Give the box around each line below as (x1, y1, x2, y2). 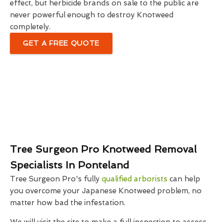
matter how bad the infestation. (10, 198, 125, 208)
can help (167, 174, 200, 184)
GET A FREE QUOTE (23, 39, 100, 48)
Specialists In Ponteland (10, 159, 129, 171)
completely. (10, 22, 51, 32)
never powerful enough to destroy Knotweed (10, 10, 173, 20)
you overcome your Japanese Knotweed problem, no (10, 186, 202, 196)
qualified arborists (102, 174, 167, 184)
